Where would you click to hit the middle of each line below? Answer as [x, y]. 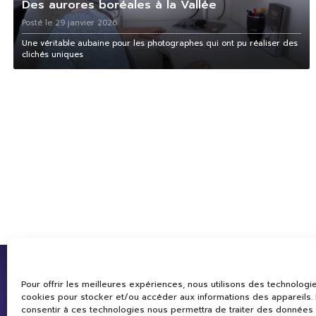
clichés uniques [52, 55]
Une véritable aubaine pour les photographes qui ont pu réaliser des [159, 44]
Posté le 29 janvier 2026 [69, 23]
